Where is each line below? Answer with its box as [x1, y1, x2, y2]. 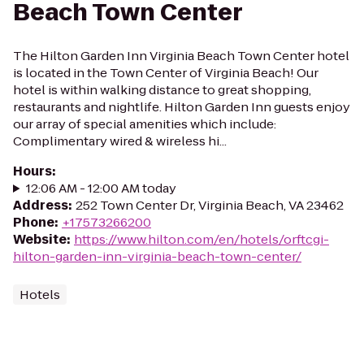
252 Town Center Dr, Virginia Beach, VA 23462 [76, 197, 344, 214]
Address [13, 197, 68, 214]
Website [13, 231, 67, 248]
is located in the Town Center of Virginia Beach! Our [13, 64, 318, 81]
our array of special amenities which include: [13, 115, 276, 132]
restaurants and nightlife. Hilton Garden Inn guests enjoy [13, 98, 350, 115]
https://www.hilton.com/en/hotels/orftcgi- [74, 231, 329, 248]
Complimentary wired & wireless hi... [13, 132, 227, 149]
